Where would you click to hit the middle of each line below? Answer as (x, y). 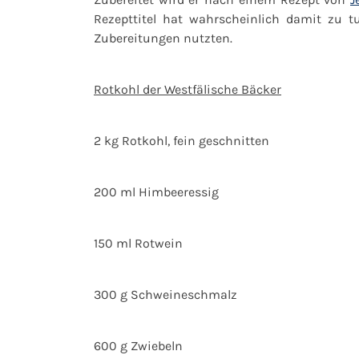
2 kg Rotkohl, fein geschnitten (182, 140)
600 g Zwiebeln (138, 345)
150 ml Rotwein (138, 243)
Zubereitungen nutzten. (163, 38)
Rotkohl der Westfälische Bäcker (188, 89)
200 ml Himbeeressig (156, 192)
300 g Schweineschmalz (165, 294)
